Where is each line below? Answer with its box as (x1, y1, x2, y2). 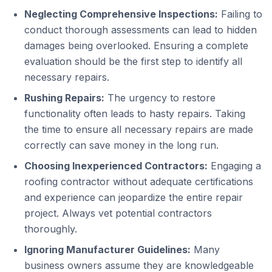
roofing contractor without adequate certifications (24, 175, 253, 188)
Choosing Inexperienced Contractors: (24, 160, 208, 172)
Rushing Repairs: (24, 92, 104, 104)
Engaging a (208, 160, 261, 172)
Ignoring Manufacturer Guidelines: (24, 243, 191, 256)
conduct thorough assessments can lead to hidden (24, 24, 257, 36)
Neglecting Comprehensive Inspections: (24, 8, 218, 20)
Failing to (218, 8, 262, 20)
